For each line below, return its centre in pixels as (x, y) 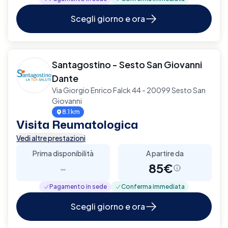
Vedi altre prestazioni (51, 138)
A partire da (165, 153)
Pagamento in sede (78, 186)
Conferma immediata (153, 186)
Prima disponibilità (63, 153)
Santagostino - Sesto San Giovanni (127, 64)
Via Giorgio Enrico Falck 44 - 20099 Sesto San (129, 90)
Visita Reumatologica (77, 124)
